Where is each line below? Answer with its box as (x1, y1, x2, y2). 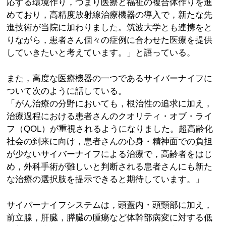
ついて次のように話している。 (7, 85, 127, 96)
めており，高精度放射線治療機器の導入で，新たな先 (7, 10, 213, 20)
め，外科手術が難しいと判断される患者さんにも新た (7, 161, 213, 172)
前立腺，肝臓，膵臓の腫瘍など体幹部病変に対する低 (7, 212, 213, 222)
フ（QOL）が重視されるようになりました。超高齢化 (7, 123, 213, 134)
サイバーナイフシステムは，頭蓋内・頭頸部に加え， (7, 199, 213, 210)
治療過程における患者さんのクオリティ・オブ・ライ (7, 110, 213, 121)
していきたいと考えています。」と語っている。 (7, 47, 196, 58)
